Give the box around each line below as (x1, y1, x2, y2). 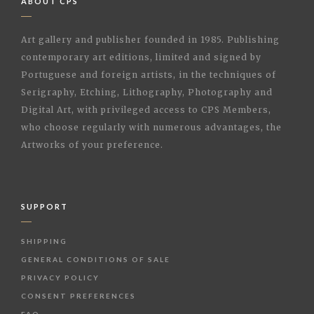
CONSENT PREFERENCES (21, 291, 136, 300)
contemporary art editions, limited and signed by (21, 51, 261, 62)
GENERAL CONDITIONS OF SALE (21, 254, 170, 264)
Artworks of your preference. (21, 139, 163, 150)
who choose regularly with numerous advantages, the (21, 121, 282, 132)
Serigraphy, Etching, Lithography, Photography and (21, 86, 273, 97)
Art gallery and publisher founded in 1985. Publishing (21, 34, 280, 45)
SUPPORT (21, 201, 68, 211)
